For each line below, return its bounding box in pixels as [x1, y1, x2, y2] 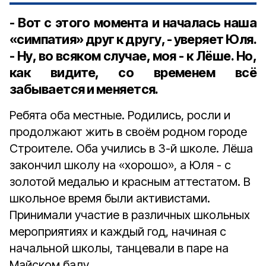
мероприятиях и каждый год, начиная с [9, 224, 226, 239]
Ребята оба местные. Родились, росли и [9, 108, 230, 122]
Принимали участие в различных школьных [9, 208, 250, 222]
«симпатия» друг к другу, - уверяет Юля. [9, 31, 256, 47]
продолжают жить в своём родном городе [9, 125, 247, 139]
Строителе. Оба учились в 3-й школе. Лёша [9, 141, 253, 156]
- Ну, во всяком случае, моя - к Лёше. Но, [9, 48, 256, 64]
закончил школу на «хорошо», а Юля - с [9, 158, 231, 172]
